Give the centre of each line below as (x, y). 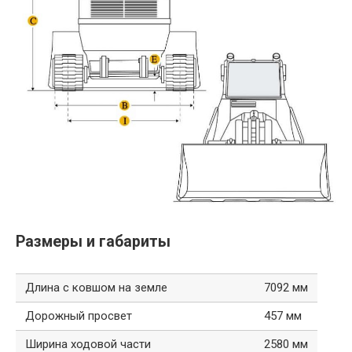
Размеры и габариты (93, 242)
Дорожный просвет (79, 315)
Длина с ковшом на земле (96, 287)
